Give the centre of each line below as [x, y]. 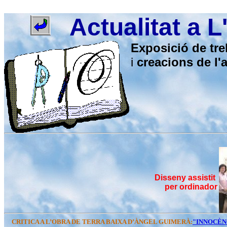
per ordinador [191, 187]
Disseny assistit [186, 178]
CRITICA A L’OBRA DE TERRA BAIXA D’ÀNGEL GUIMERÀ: [98, 222]
